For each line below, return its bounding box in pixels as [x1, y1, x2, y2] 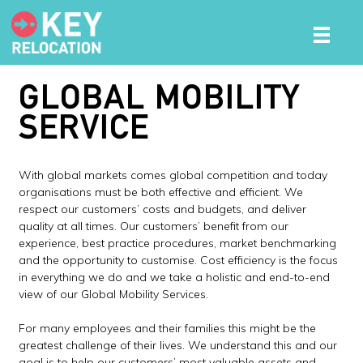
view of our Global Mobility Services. [19, 287, 209, 302]
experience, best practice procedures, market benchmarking [19, 236, 337, 251]
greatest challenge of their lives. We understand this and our [19, 338, 338, 353]
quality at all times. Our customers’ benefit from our [19, 219, 289, 234]
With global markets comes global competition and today [19, 168, 328, 183]
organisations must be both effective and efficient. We [19, 185, 304, 200]
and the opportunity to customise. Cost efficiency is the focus [19, 253, 339, 268]
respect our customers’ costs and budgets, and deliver [19, 202, 307, 217]
